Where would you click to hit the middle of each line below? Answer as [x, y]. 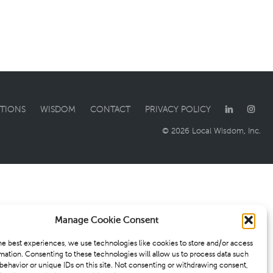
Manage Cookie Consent [106, 220]
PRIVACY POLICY [178, 109]
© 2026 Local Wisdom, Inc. [211, 131]
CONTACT [110, 109]
